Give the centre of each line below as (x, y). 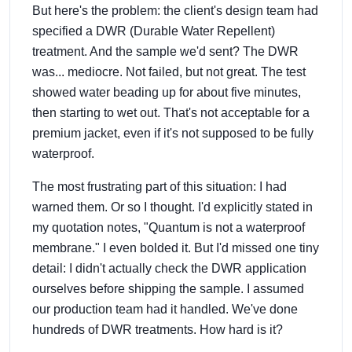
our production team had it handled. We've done (165, 309)
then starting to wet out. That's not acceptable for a (171, 112)
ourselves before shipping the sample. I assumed (168, 288)
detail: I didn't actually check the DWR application (169, 268)
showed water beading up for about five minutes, (167, 92)
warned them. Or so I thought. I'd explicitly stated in (172, 207)
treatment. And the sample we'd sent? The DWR (165, 51)
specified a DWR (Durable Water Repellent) (154, 31)
